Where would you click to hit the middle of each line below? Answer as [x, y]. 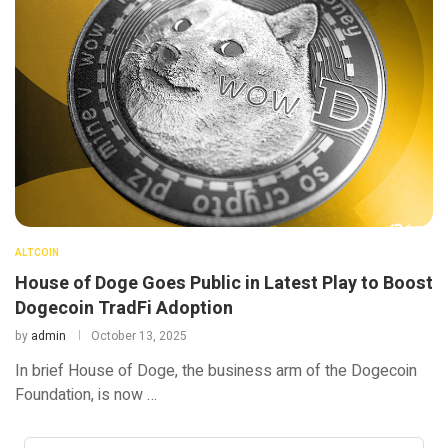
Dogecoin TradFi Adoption [124, 309]
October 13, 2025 [139, 336]
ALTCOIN [37, 253]
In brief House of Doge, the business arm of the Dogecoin [216, 371]
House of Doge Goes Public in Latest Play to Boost [224, 284]
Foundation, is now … [86, 395]
